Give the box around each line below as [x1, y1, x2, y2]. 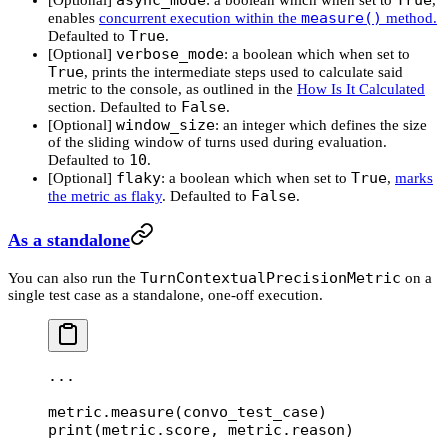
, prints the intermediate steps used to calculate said [84, 63, 403, 80]
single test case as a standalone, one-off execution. [8, 286, 323, 303]
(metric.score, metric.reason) [93, 420, 354, 439]
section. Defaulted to [48, 98, 181, 115]
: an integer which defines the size [215, 116, 427, 133]
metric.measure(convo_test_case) [48, 402, 327, 421]
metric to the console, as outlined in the [48, 80, 297, 97]
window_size [116, 115, 215, 134]
